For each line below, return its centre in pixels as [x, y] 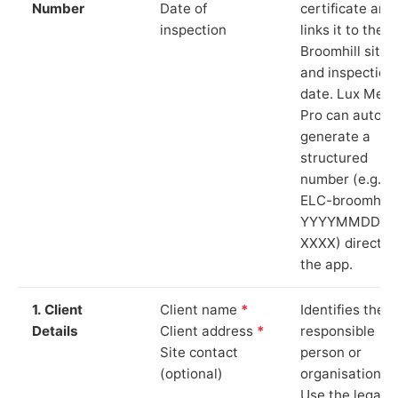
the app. [326, 264]
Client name [200, 309]
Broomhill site [344, 51]
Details [55, 330]
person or [331, 352]
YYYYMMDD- [343, 221]
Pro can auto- [344, 115]
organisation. [342, 373]
